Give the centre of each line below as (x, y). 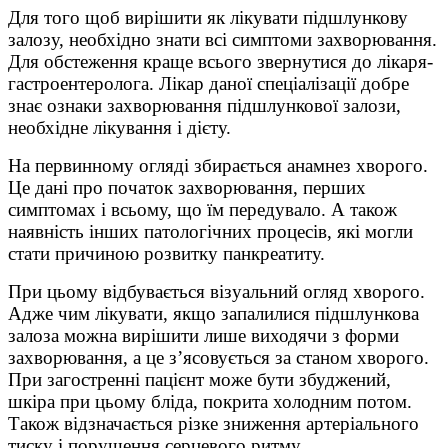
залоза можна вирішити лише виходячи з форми (203, 336)
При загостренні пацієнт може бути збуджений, (199, 380)
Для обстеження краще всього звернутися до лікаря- (220, 62)
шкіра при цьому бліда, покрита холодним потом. (210, 402)
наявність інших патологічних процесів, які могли (210, 232)
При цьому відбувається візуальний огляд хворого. (216, 292)
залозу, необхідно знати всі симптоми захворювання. (222, 40)
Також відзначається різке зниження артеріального (213, 424)
